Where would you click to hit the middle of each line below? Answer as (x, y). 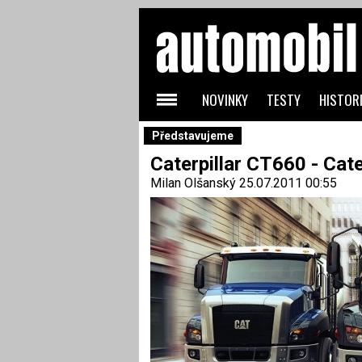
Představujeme (192, 136)
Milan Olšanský (193, 183)
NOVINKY (225, 100)
